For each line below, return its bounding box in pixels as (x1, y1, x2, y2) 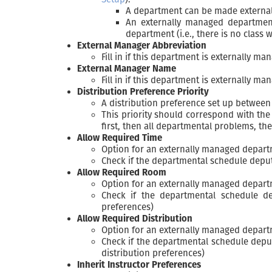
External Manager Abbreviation (77, 39, 206, 51)
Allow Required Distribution (77, 212, 192, 224)
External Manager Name (77, 63, 176, 74)
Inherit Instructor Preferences (77, 259, 201, 270)
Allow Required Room (77, 166, 166, 178)
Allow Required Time (77, 132, 162, 143)
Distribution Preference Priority (77, 86, 209, 97)
